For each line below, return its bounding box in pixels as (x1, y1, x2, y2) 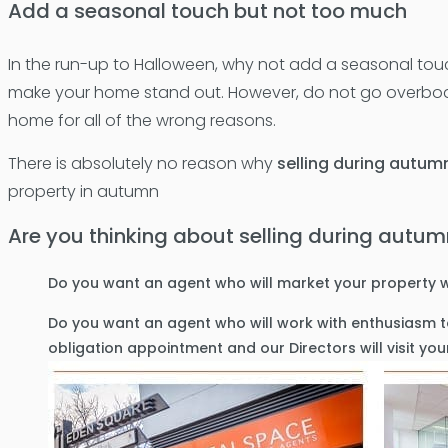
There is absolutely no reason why (7, 152, 277, 175)
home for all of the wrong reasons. (7, 109, 276, 132)
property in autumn (7, 180, 159, 203)
